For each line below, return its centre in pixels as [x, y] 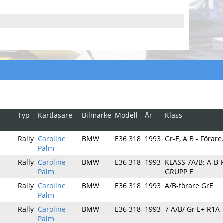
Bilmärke [96, 115]
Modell [126, 115]
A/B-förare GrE [189, 185]
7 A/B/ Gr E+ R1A [192, 209]
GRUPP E [179, 171]
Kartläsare [55, 115]
